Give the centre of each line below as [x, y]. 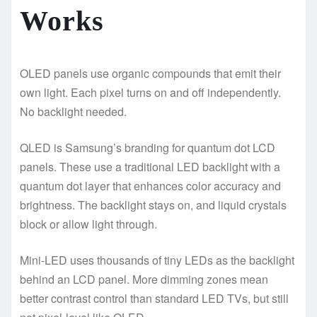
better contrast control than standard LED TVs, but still [154, 298]
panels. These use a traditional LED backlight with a [150, 166]
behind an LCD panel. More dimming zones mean [144, 279]
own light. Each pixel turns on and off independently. [150, 92]
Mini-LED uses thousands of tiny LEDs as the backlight [157, 260]
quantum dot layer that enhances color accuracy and [150, 185]
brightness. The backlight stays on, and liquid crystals [153, 204]
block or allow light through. [88, 224]
